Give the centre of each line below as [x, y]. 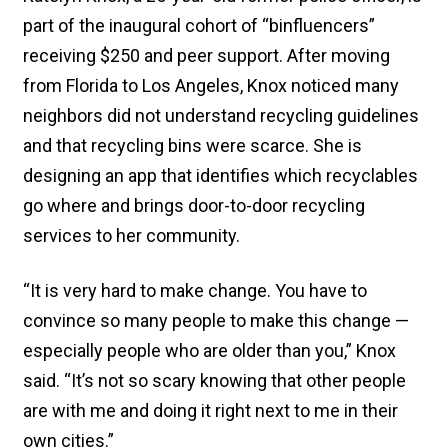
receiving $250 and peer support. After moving [206, 55]
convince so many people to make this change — [216, 320]
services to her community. [131, 235]
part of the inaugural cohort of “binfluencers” [199, 25]
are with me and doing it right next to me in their [210, 410]
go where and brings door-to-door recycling [194, 205]
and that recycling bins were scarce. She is [192, 145]
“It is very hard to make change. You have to [195, 290]
